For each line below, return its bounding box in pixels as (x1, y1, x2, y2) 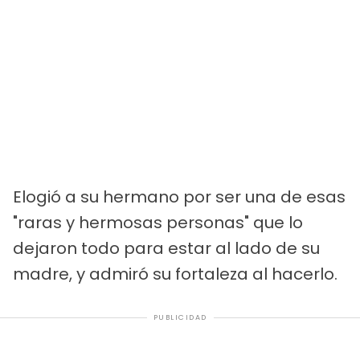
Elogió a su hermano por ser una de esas (13, 186, 346, 209)
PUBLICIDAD (153, 313, 207, 323)
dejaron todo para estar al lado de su (13, 237, 320, 260)
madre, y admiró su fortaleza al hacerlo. (13, 263, 337, 286)
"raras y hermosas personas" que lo (13, 211, 303, 235)
